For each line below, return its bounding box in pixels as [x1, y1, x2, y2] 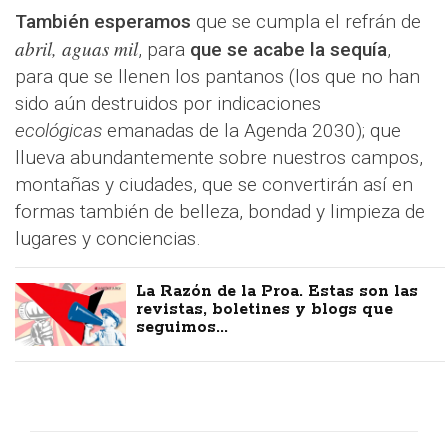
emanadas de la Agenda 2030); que [102, 119, 401, 143]
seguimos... [136, 317, 229, 339]
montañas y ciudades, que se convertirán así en [15, 173, 413, 197]
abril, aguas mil [15, 35, 138, 62]
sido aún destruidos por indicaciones [15, 92, 321, 116]
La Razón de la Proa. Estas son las [136, 281, 419, 303]
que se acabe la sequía [190, 38, 387, 62]
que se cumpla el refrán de [191, 10, 421, 34]
